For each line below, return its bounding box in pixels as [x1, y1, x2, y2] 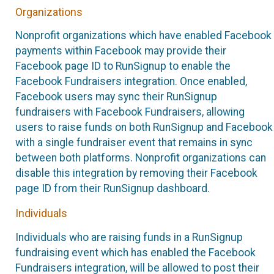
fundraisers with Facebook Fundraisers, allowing [15, 106, 245, 119]
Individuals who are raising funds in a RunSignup [15, 231, 243, 243]
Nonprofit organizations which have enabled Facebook [15, 29, 272, 42]
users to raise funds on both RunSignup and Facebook [15, 121, 273, 134]
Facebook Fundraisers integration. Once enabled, [15, 75, 247, 88]
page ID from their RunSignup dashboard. [15, 182, 210, 195]
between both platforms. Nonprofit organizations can [15, 152, 266, 165]
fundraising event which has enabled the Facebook [15, 246, 256, 259]
